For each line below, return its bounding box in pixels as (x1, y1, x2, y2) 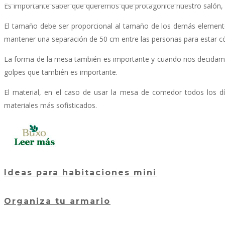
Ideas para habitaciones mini (4, 168, 157, 178)
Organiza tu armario (4, 196, 110, 206)
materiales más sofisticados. (4, 100, 97, 110)
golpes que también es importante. (4, 67, 118, 77)
